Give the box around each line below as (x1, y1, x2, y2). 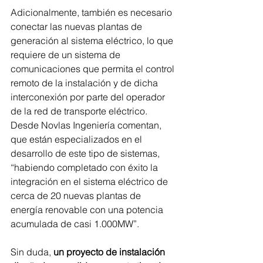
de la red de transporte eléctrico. (11, 105, 150, 117)
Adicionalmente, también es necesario (11, 6, 174, 19)
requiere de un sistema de (11, 49, 123, 61)
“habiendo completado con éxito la (11, 161, 160, 174)
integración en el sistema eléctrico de (11, 176, 170, 188)
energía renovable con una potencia (11, 204, 166, 216)
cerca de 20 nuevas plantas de (11, 190, 143, 202)
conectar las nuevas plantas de (11, 21, 144, 33)
